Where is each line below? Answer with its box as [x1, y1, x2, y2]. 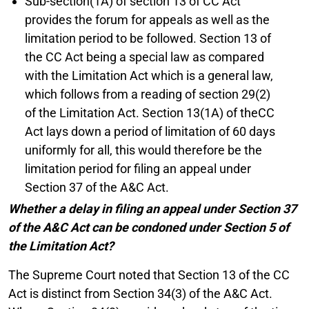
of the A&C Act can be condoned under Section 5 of [8, 219, 289, 235]
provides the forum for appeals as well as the [25, 12, 270, 27]
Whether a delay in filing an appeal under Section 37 [8, 201, 297, 216]
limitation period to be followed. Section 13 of [25, 30, 271, 46]
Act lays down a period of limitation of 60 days [25, 123, 275, 139]
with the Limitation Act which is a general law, [25, 68, 273, 83]
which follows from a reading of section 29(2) [25, 86, 270, 101]
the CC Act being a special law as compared [25, 49, 264, 64]
